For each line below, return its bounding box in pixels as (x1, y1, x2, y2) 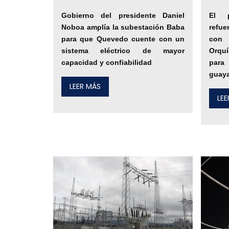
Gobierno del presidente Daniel (61, 11, 185, 19)
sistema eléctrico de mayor (61, 46, 185, 55)
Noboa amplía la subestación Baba (61, 22, 185, 31)
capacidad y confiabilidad (61, 58, 152, 66)
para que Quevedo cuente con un (61, 34, 185, 43)
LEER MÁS (70, 81, 101, 91)
